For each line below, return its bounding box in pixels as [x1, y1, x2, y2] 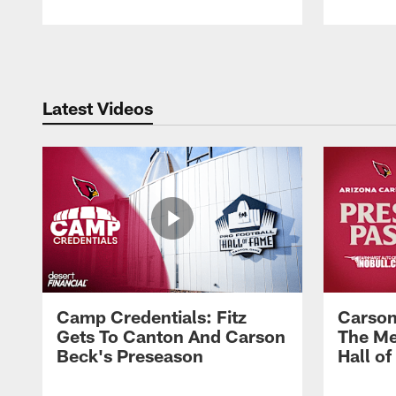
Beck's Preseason [57, 345, 203, 367]
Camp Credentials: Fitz [57, 306, 247, 328]
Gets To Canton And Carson [57, 325, 286, 347]
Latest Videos [42, 96, 153, 118]
